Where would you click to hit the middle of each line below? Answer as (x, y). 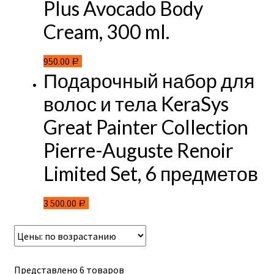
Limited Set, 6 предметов (150, 174)
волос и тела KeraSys (136, 104)
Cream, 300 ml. (106, 31)
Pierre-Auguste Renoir (138, 150)
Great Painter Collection (146, 127)
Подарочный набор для (149, 81)
